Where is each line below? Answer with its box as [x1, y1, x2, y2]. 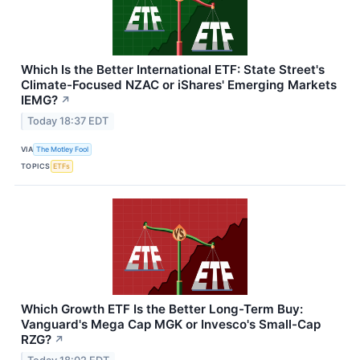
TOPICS [21, 161, 51, 170]
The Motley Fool [36, 144, 89, 153]
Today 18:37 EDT [27, 115, 109, 128]
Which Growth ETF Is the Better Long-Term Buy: [21, 301, 303, 317]
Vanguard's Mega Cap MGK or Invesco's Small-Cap [21, 317, 321, 333]
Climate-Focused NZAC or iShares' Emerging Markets [21, 77, 337, 93]
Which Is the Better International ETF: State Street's [21, 62, 325, 78]
